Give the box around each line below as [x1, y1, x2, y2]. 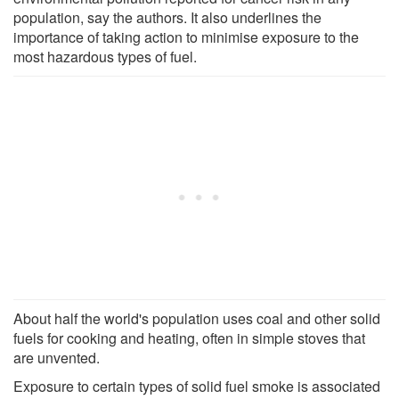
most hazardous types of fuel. [13, 45, 197, 67]
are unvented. [13, 346, 100, 368]
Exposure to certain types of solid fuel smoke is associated [13, 375, 380, 396]
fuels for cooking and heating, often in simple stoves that [13, 327, 365, 348]
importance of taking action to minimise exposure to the [13, 26, 359, 47]
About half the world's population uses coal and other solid [13, 307, 380, 329]
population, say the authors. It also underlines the [13, 6, 322, 28]
